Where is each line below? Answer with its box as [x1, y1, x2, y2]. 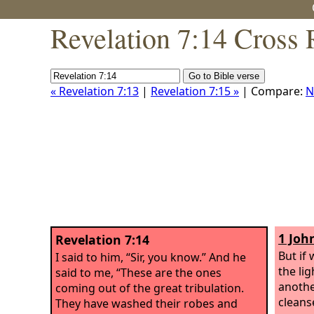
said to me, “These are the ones [55, 264, 221, 280]
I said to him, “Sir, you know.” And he [55, 249, 246, 265]
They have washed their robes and [55, 295, 238, 311]
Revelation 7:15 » [151, 83, 239, 99]
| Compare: [239, 83, 306, 99]
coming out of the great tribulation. [55, 280, 244, 296]
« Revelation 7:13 [50, 83, 139, 99]
